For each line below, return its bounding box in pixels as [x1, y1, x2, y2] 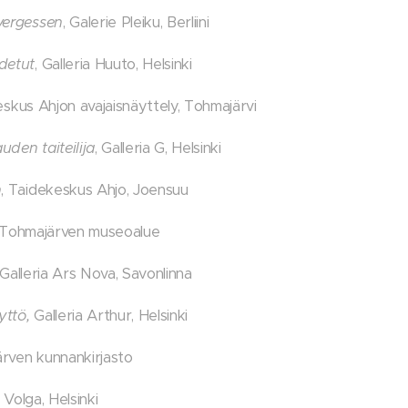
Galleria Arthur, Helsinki [29, 306, 188, 325]
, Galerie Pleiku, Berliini [62, 13, 214, 32]
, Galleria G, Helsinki [94, 138, 226, 158]
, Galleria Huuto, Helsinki [35, 55, 192, 74]
